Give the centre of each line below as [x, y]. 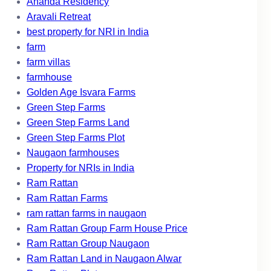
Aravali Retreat [59, 17]
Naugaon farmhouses [73, 153]
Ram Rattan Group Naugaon [88, 244]
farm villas [49, 62]
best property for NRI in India [88, 32]
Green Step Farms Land [78, 123]
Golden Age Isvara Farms [81, 93]
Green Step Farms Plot [76, 138]
